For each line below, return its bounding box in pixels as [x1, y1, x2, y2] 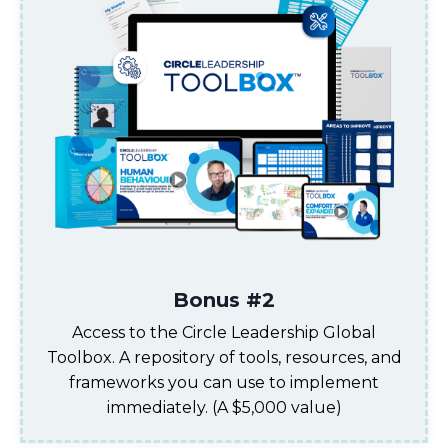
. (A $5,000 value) [204, 398, 342, 418]
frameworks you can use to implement [69, 373, 379, 393]
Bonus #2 [173, 288, 275, 313]
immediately [106, 398, 205, 418]
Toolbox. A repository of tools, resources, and [46, 348, 402, 368]
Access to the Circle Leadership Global [72, 323, 376, 343]
